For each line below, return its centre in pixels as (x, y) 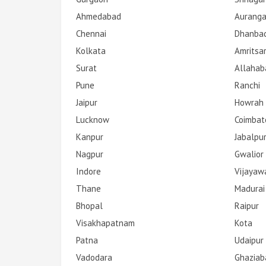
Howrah (249, 102)
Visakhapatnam (105, 223)
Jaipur (87, 102)
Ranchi (247, 85)
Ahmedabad (99, 16)
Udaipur (249, 240)
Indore (88, 171)
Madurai (249, 188)
